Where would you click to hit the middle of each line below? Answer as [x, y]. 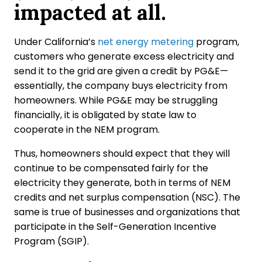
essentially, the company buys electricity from [121, 85]
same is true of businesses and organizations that [127, 212]
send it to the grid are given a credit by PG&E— [121, 71]
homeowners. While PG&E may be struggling [116, 100]
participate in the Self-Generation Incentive [115, 226]
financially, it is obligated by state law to [105, 115]
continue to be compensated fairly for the [111, 168]
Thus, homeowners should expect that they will [122, 153]
